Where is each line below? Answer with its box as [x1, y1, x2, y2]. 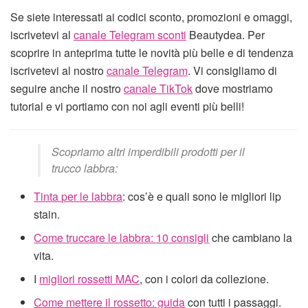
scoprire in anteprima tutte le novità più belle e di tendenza [10, 45, 294, 61]
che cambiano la [209, 230, 293, 246]
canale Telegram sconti [74, 27, 186, 43]
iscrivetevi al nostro [10, 63, 107, 79]
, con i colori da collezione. [140, 271, 269, 287]
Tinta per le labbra [34, 188, 123, 205]
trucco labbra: [52, 160, 118, 177]
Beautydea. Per [186, 27, 265, 43]
